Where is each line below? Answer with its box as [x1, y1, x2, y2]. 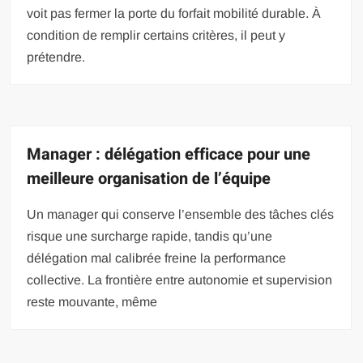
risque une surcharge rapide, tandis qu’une [27, 228, 273, 243]
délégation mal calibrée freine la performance [27, 250, 287, 265]
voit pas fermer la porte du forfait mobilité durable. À [27, 6, 322, 20]
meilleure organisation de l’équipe [27, 166, 271, 190]
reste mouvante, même [27, 294, 158, 309]
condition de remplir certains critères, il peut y [27, 28, 286, 42]
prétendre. [27, 49, 86, 64]
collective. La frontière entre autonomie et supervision [27, 272, 333, 287]
